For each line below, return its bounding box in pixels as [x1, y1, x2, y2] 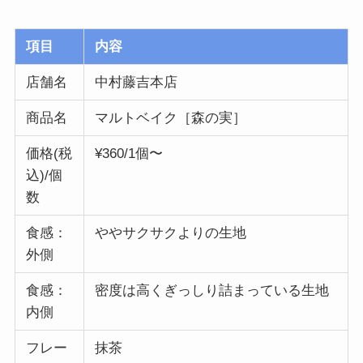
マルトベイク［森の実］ [94, 109, 246, 126]
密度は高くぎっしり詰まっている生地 [94, 282, 329, 298]
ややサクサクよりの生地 [94, 224, 246, 241]
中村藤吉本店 [94, 74, 177, 90]
